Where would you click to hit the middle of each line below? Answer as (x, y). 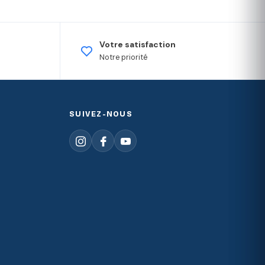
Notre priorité (123, 58)
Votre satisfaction (138, 45)
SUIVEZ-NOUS (101, 114)
